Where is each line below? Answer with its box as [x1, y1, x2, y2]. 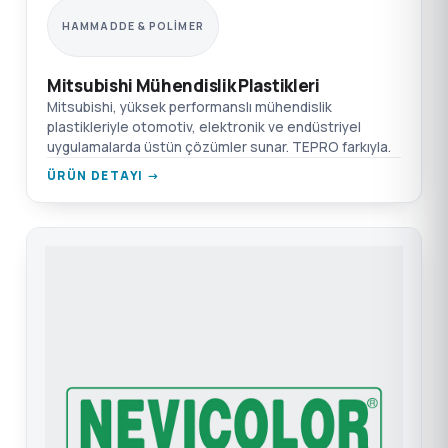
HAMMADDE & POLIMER [62, 19, 204, 33]
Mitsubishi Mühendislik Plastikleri [47, 74, 320, 97]
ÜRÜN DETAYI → [47, 167, 161, 184]
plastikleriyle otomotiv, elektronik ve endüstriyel [47, 118, 361, 136]
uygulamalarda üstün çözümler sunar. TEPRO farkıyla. [47, 138, 391, 156]
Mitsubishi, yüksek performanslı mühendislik [47, 98, 332, 116]
